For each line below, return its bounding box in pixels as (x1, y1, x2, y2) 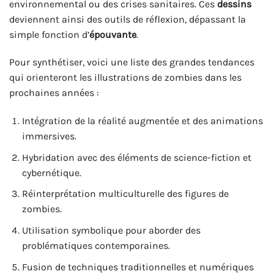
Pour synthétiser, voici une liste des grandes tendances (9, 56, 254, 68)
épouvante (89, 28, 136, 40)
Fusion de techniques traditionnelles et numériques (21, 261, 254, 273)
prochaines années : (9, 87, 99, 99)
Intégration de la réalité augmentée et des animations (21, 115, 263, 127)
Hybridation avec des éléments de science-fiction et (21, 151, 251, 163)
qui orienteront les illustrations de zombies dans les (9, 72, 242, 84)
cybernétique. (21, 166, 81, 179)
